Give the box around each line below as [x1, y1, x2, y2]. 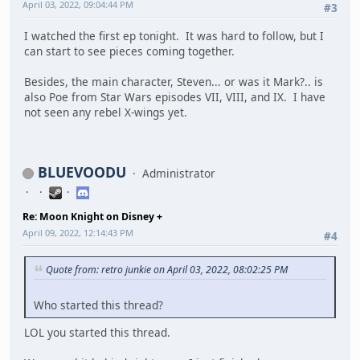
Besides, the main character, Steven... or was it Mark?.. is [24, 74, 323, 90]
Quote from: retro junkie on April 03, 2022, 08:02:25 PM [46, 263, 288, 277]
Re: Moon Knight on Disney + [22, 209, 162, 223]
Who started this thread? [34, 297, 163, 313]
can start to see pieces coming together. [24, 43, 235, 59]
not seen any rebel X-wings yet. [24, 104, 187, 121]
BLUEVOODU [38, 162, 126, 182]
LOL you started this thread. [24, 324, 170, 340]
